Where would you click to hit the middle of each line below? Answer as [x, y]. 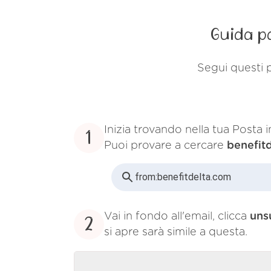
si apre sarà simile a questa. [176, 232]
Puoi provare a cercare [165, 145]
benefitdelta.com [194, 177]
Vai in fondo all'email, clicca [177, 216]
